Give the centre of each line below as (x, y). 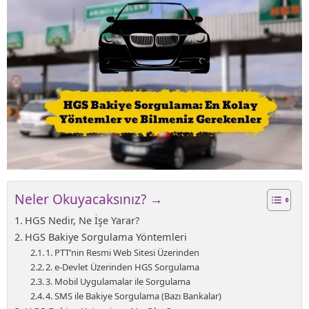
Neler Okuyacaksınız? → (89, 199)
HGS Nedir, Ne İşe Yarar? (82, 220)
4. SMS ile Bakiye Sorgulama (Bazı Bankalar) (134, 296)
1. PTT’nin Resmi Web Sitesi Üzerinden (123, 252)
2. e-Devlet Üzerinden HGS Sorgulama (123, 267)
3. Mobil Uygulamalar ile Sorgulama (118, 281)
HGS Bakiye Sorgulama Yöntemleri (106, 237)
